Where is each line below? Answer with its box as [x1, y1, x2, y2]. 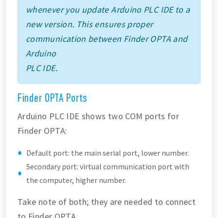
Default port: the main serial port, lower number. [26, 148, 189, 158]
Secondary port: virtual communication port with [26, 162, 189, 172]
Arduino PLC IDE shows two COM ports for [18, 110, 180, 122]
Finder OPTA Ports [18, 91, 87, 105]
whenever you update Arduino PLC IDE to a [26, 4, 190, 16]
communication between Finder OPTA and [26, 33, 188, 45]
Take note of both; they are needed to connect [18, 196, 196, 208]
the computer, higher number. [26, 175, 126, 185]
